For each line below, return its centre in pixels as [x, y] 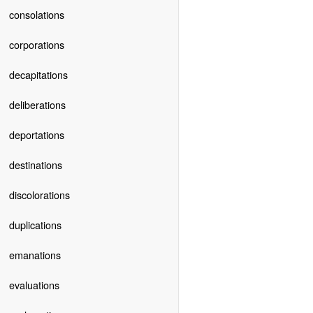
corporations [36, 44]
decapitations [38, 74]
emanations [35, 254]
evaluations [34, 284]
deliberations [37, 104]
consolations [36, 14]
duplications [35, 224]
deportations [36, 134]
